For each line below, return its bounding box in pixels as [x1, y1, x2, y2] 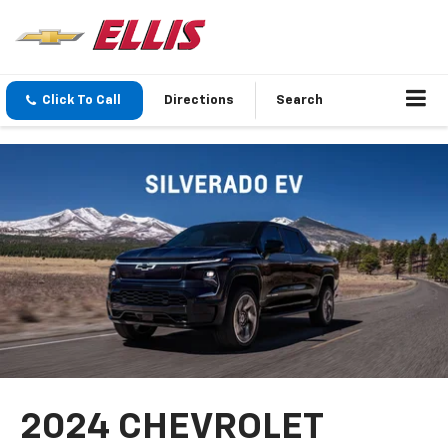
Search [276, 94, 323, 108]
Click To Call [42, 94, 121, 108]
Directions [164, 94, 234, 108]
